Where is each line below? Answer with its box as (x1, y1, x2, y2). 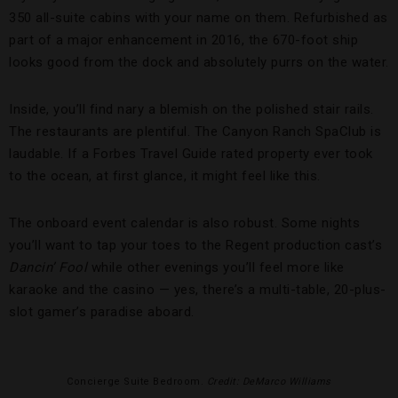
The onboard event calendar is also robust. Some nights (9, 215, 360, 232)
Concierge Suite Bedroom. (67, 376, 207, 388)
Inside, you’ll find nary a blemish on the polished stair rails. (9, 101, 374, 118)
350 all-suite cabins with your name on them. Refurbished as (9, 10, 388, 27)
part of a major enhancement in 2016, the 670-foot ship (9, 32, 358, 49)
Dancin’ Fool (9, 259, 87, 276)
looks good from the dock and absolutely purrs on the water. (9, 54, 389, 71)
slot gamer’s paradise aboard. (9, 304, 195, 321)
